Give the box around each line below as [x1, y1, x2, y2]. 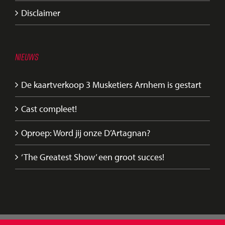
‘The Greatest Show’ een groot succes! [21, 151, 164, 163]
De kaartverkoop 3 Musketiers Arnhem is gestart [21, 78, 201, 90]
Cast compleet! [21, 102, 77, 115]
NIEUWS [15, 50, 39, 63]
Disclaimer [21, 7, 60, 19]
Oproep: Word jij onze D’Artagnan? [21, 127, 150, 139]
